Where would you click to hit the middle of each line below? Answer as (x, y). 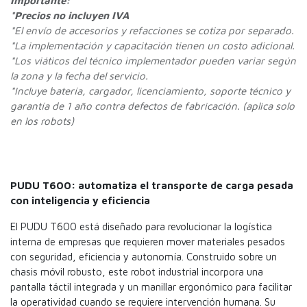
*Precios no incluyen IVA (70, 16)
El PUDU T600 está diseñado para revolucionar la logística (141, 227)
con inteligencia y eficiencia (80, 201)
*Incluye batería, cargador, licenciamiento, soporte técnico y (150, 91)
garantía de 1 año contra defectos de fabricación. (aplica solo (152, 106)
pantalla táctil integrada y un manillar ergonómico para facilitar (151, 287)
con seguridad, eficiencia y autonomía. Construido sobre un (144, 257)
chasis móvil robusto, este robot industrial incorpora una (137, 272)
